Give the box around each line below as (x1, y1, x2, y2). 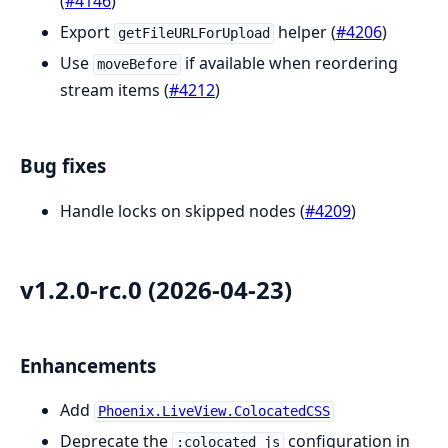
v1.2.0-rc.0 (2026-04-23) (20, 272, 292, 306)
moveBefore (96, 56, 177, 73)
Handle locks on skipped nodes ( (60, 199, 305, 222)
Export (60, 21, 114, 44)
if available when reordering (180, 52, 398, 75)
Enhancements (20, 352, 156, 378)
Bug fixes (20, 153, 106, 179)
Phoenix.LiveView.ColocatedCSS (97, 403, 330, 420)
